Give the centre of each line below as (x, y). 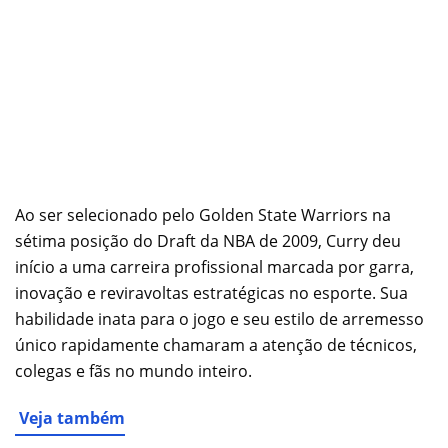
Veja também (72, 417)
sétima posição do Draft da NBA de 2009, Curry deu (208, 240)
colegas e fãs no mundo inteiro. (133, 370)
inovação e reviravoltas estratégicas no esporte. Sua (211, 292)
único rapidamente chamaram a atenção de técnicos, (216, 344)
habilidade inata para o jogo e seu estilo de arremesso (219, 318)
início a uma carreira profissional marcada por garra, (214, 266)
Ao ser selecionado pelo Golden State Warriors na (203, 214)
